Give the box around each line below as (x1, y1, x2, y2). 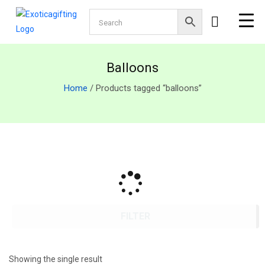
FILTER (121, 211, 150, 222)
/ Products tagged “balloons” (87, 83, 202, 93)
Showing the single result (9, 254, 102, 264)
